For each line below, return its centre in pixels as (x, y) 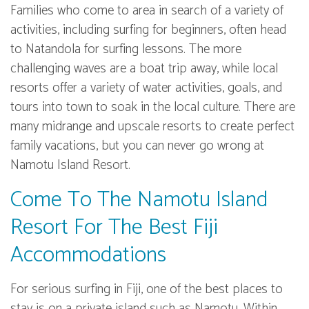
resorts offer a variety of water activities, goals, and (146, 88)
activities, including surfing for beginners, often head (148, 30)
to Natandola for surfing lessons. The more (126, 50)
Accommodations (88, 256)
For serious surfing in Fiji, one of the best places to (147, 290)
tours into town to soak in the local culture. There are (153, 108)
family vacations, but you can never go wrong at (137, 146)
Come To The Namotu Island (139, 200)
